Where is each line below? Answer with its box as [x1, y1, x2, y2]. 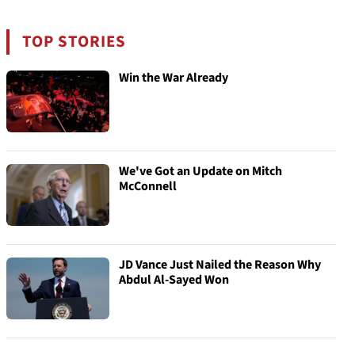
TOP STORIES [22, 30, 127, 53]
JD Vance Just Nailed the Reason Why [119, 256, 321, 273]
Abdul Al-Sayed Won [119, 271, 229, 288]
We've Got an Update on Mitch [119, 162, 282, 180]
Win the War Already [119, 69, 228, 86]
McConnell [119, 177, 177, 195]
